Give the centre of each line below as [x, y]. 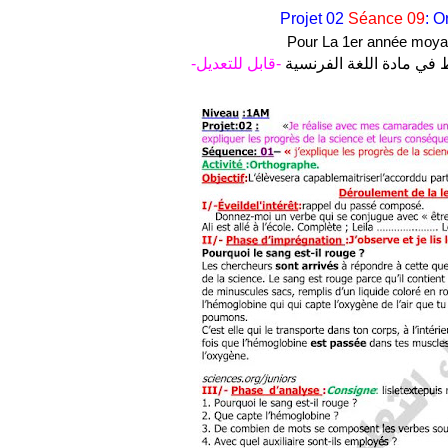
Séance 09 [386, 18]
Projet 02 [313, 18]
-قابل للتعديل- [236, 63]
